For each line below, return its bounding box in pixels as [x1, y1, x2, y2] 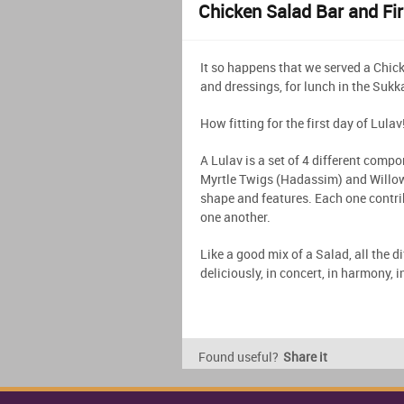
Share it [283, 351, 327, 364]
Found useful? [198, 351, 279, 364]
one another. [200, 211, 271, 225]
